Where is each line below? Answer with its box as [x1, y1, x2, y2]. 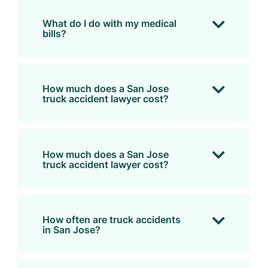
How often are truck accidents [42, 214, 181, 226]
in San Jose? [42, 224, 100, 236]
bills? [42, 28, 66, 40]
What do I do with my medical [42, 17, 176, 30]
